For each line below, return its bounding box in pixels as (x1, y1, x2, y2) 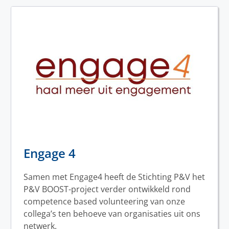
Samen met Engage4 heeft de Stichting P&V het (24, 171, 205, 183)
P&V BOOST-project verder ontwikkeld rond (24, 184, 191, 195)
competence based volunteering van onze (24, 196, 185, 208)
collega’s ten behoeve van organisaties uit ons (24, 208, 200, 220)
